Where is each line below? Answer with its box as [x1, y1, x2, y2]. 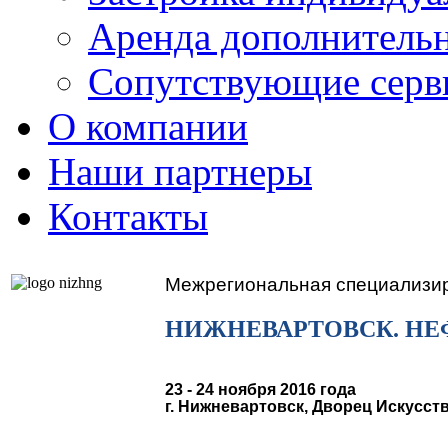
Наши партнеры [48, 150, 312, 193]
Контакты [48, 195, 208, 238]
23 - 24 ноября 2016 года [165, 380, 356, 398]
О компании [48, 105, 248, 148]
